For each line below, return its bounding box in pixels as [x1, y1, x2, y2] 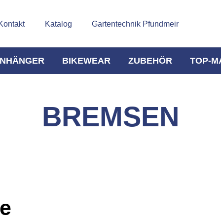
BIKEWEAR [62, 55, 110, 66]
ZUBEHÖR [128, 55, 172, 66]
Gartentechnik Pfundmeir [92, 19, 179, 28]
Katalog [44, 19, 72, 28]
